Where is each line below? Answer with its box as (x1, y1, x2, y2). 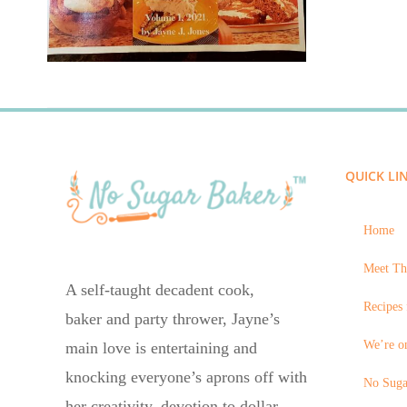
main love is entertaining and (65, 338, 257, 357)
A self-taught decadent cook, (65, 280, 254, 299)
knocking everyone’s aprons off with (65, 367, 307, 386)
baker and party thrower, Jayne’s (65, 309, 280, 328)
